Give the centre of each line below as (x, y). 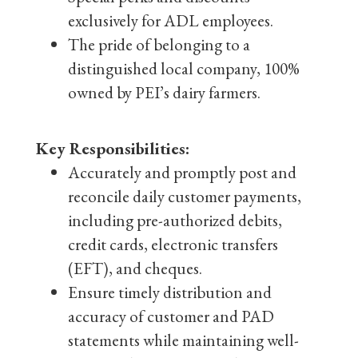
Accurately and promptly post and (182, 172)
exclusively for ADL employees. (171, 20)
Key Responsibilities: (113, 148)
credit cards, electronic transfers (173, 244)
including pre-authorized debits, (175, 220)
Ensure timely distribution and (170, 292)
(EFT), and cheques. (135, 268)
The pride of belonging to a (159, 44)
